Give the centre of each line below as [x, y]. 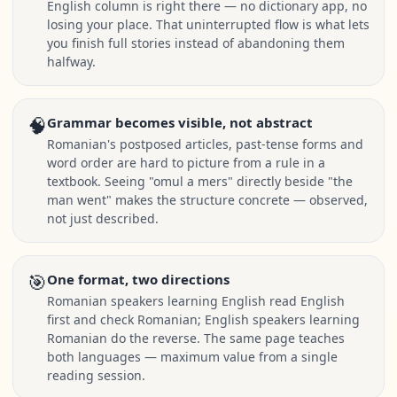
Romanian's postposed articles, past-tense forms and [205, 144]
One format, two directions [138, 279]
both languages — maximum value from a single [192, 357]
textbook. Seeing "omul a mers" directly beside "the [200, 181]
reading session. [96, 375]
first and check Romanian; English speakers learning [203, 319]
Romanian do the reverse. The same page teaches [196, 338]
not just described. [103, 218]
